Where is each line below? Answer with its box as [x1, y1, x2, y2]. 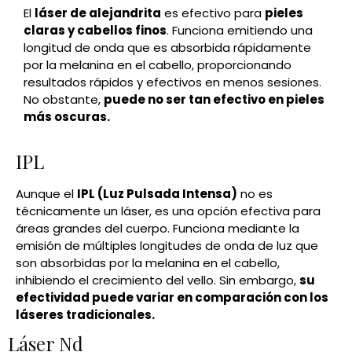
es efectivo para [161, 5, 265, 22]
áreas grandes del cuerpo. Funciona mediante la [16, 220, 299, 237]
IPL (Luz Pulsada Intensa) [77, 185, 237, 203]
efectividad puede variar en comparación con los [16, 289, 328, 306]
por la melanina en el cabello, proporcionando [24, 57, 291, 74]
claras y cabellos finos [24, 22, 167, 39]
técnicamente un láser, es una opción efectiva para [16, 203, 321, 220]
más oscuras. [24, 108, 110, 126]
